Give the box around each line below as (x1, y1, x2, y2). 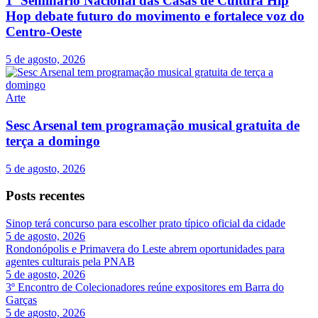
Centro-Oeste (6, 24, 82, 40)
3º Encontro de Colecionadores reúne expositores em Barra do (6, 281, 284, 294)
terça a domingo (6, 133, 100, 148)
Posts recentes (6, 188, 84, 204)
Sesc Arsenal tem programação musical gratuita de (6, 117, 300, 133)
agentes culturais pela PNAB (6, 256, 135, 268)
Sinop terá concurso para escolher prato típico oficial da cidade (6, 217, 285, 230)
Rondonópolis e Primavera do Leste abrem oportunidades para (6, 243, 285, 256)
